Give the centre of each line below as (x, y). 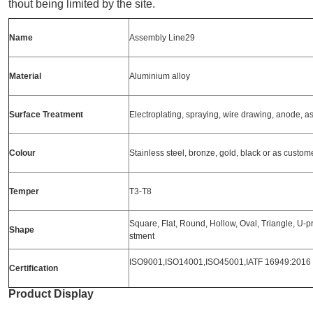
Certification (34, 269)
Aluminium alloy (160, 77)
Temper (24, 192)
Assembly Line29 (162, 38)
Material (25, 77)
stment (142, 236)
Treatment (63, 115)
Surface (26, 115)
